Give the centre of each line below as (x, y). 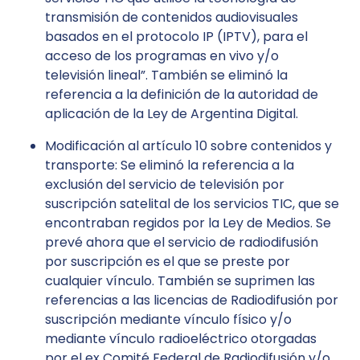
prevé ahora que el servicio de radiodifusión (182, 242)
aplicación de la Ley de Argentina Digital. (172, 114)
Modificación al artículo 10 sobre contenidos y (188, 146)
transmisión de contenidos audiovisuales (172, 17)
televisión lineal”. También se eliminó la (166, 75)
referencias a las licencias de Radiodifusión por (192, 300)
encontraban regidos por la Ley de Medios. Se (188, 223)
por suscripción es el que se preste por (168, 262)
